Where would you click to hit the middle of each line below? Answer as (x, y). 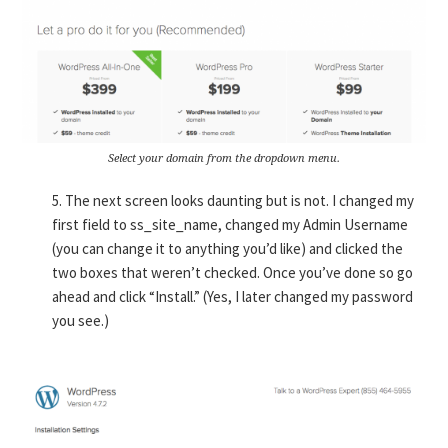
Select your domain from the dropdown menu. (224, 159)
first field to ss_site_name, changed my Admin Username (230, 225)
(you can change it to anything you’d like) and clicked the (228, 249)
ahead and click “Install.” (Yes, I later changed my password (233, 297)
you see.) (81, 321)
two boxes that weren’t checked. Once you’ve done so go (233, 273)
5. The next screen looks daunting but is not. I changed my (233, 201)
